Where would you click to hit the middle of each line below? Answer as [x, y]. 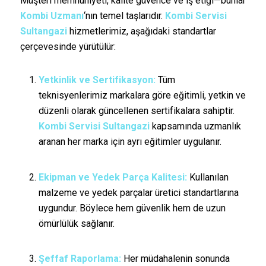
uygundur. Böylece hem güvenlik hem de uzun [132, 208]
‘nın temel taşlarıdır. [124, 16]
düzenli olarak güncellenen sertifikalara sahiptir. [136, 111]
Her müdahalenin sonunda [175, 258]
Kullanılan [208, 177]
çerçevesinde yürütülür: [68, 47]
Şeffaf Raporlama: [80, 258]
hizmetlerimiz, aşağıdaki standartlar [141, 31]
